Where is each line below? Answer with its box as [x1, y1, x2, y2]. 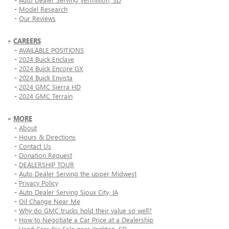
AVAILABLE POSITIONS [19, 45, 84, 55]
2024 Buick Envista [19, 73, 73, 82]
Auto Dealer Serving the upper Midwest [19, 169, 136, 178]
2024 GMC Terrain [19, 91, 73, 101]
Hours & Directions [19, 132, 76, 142]
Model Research [19, 5, 67, 14]
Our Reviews [19, 14, 56, 23]
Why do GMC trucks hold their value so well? [19, 206, 152, 215]
